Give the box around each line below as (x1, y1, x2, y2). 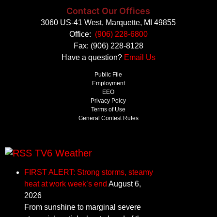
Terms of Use (91, 106, 126, 113)
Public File (94, 71, 123, 78)
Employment (92, 80, 125, 87)
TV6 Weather (35, 147, 92, 158)
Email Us (124, 53, 155, 62)
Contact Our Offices (66, 5, 151, 16)
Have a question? (61, 53, 124, 62)
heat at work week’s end (24, 179, 107, 188)
